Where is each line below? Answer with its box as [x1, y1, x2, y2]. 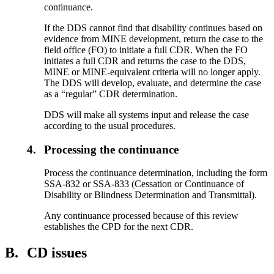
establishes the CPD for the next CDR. [44, 221, 194, 232]
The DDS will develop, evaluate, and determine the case [44, 77, 262, 88]
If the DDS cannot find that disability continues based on [44, 22, 263, 33]
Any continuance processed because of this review [44, 210, 239, 221]
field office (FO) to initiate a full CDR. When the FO [44, 44, 248, 55]
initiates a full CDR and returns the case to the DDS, [44, 55, 246, 66]
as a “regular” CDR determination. [44, 88, 178, 99]
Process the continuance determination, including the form [44, 168, 268, 179]
